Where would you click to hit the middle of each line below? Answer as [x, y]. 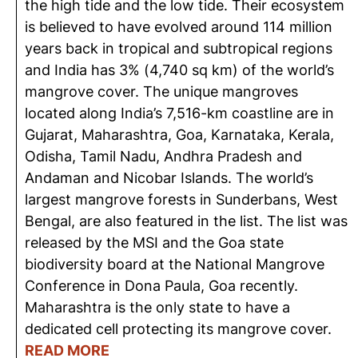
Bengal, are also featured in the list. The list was [186, 221]
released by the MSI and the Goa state [154, 243]
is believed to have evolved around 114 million [179, 27]
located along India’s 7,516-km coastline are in [179, 113]
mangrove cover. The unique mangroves [161, 91]
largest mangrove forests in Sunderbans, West [181, 199]
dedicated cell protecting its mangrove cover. [178, 329]
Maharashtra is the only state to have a [157, 307]
